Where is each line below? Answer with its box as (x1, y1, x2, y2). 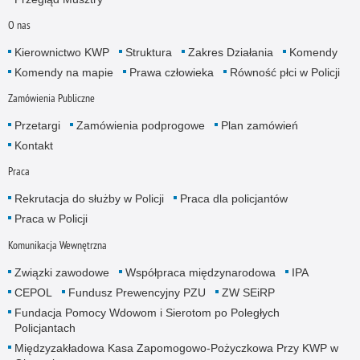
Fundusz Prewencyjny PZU (67, 285, 206, 299)
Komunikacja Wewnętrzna (7, 237, 107, 252)
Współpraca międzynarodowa (125, 265, 276, 279)
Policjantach (14, 321, 76, 334)
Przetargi (14, 119, 60, 133)
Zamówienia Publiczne (7, 91, 95, 106)
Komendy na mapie (14, 66, 113, 80)
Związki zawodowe (14, 265, 109, 279)
